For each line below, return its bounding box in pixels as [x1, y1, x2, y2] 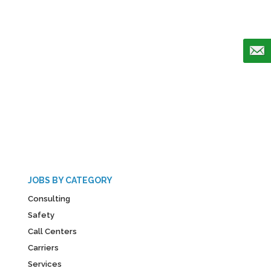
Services [28, 260, 62, 269]
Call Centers [28, 227, 77, 236]
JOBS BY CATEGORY [28, 175, 113, 185]
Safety [28, 211, 54, 220]
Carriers [28, 243, 59, 252]
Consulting [28, 194, 70, 203]
